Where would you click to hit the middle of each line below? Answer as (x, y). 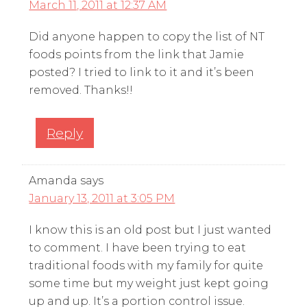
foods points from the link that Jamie (137, 54)
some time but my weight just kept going (149, 283)
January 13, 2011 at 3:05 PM (102, 198)
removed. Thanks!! (81, 90)
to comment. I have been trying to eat (138, 247)
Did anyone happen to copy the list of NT (147, 36)
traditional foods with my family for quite (146, 265)
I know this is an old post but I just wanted (150, 230)
